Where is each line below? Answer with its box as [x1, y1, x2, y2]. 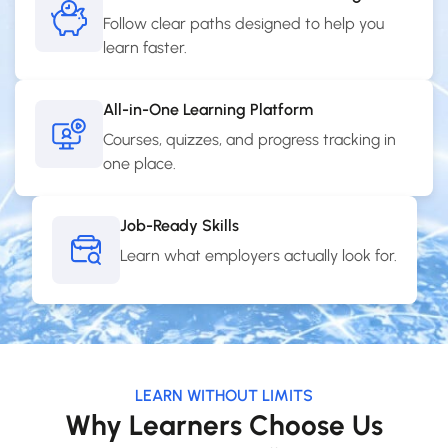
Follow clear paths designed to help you [103, 14, 384, 34]
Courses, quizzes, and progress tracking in [103, 130, 396, 150]
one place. [103, 154, 176, 174]
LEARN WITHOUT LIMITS [135, 386, 313, 406]
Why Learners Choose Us [65, 408, 383, 443]
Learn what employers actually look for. [119, 246, 397, 266]
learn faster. [103, 38, 187, 58]
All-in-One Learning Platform [103, 100, 313, 120]
